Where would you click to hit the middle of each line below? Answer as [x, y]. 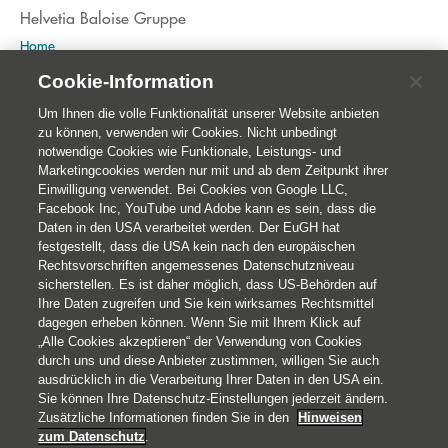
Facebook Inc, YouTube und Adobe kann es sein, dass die [207, 208]
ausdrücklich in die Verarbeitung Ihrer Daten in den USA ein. [211, 379]
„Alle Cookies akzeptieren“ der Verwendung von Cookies [200, 341]
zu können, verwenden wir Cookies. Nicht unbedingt [188, 132]
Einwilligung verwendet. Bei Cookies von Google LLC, [193, 189]
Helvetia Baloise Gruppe [103, 17]
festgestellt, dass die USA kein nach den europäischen [197, 246]
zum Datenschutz [92, 436]
